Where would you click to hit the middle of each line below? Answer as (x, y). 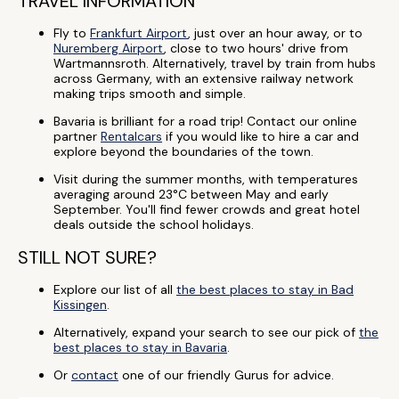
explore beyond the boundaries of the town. (183, 151)
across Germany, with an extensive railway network (204, 78)
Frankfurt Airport (139, 33)
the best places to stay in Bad (265, 289)
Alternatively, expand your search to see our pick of (206, 332)
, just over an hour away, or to (275, 33)
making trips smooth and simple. (150, 94)
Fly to (72, 33)
